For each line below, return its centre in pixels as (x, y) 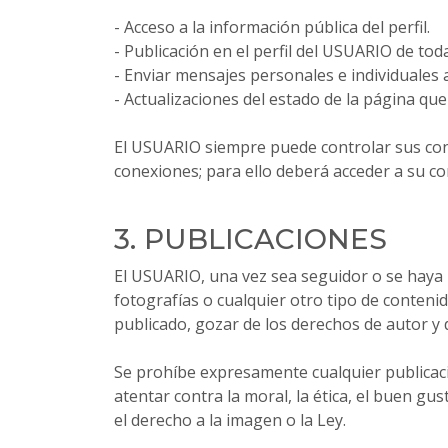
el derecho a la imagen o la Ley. (230, 420)
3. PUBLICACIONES (250, 239)
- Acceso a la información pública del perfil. (272, 27)
